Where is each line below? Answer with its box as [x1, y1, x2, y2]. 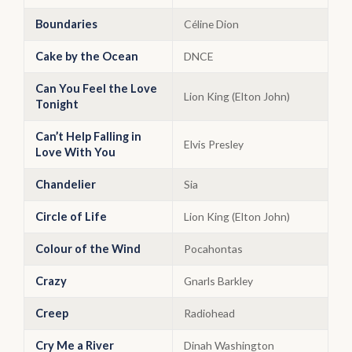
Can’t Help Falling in [35, 130, 141, 143]
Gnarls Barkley [184, 274, 253, 288]
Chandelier [35, 178, 96, 191]
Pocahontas [184, 242, 243, 255]
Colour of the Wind [35, 242, 141, 255]
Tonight [35, 97, 79, 111]
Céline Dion [184, 17, 239, 31]
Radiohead [184, 306, 235, 320]
